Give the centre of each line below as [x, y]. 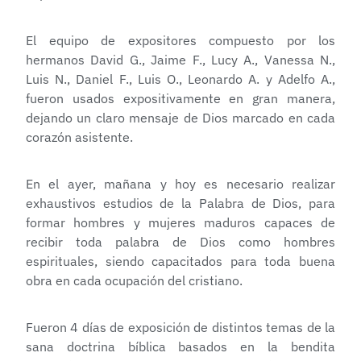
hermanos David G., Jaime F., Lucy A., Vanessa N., [180, 60]
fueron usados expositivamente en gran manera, [180, 99]
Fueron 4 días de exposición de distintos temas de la [180, 328]
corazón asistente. [79, 137]
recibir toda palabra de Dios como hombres [180, 242]
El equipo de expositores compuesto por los [180, 41]
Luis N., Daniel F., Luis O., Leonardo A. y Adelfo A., [180, 79]
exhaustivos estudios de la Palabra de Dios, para [180, 203]
